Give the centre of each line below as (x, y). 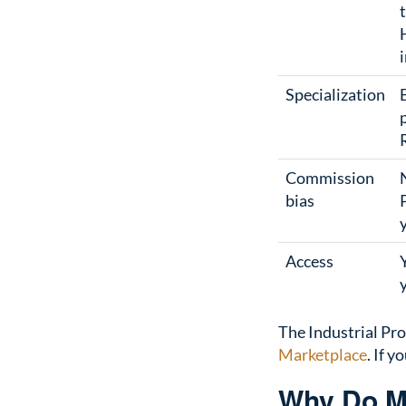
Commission (330, 177)
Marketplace (323, 354)
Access (309, 261)
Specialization (335, 94)
